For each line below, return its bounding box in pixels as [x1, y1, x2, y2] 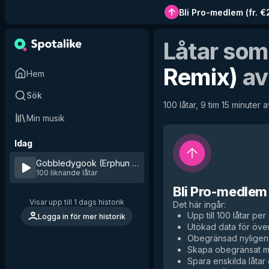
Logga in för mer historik [38, 211, 125, 221]
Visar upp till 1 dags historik [29, 198, 124, 207]
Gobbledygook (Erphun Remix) [36, 158, 160, 168]
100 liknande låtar [36, 168, 97, 177]
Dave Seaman [175, 158, 230, 168]
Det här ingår [173, 199, 224, 210]
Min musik [26, 112, 65, 123]
